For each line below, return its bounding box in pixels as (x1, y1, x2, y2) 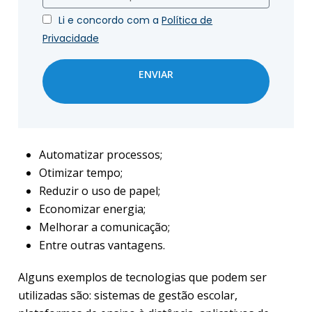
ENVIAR (139, 68, 173, 81)
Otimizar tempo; (39, 165, 123, 180)
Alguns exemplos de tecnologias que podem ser (18, 270, 267, 285)
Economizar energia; (39, 201, 146, 217)
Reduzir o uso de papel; (39, 183, 160, 198)
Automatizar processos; (39, 147, 162, 162)
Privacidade (42, 31, 99, 45)
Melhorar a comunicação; (39, 219, 170, 235)
